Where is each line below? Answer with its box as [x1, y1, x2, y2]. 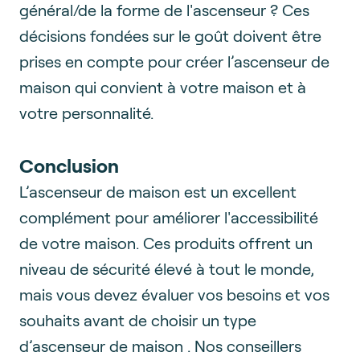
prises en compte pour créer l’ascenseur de [19, 51, 329, 71]
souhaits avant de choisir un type [19, 309, 256, 329]
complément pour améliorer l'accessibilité [19, 207, 318, 227]
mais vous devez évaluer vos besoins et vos [19, 284, 329, 304]
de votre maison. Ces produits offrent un [19, 232, 313, 252]
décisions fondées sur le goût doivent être [19, 25, 321, 45]
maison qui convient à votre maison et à [19, 76, 306, 96]
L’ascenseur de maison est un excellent [19, 181, 297, 201]
